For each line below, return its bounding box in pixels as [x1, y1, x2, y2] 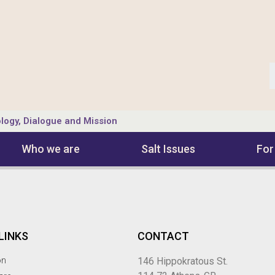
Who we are [21, 142, 80, 155]
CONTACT [137, 230, 189, 242]
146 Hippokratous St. [137, 255, 228, 267]
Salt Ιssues [141, 142, 195, 155]
